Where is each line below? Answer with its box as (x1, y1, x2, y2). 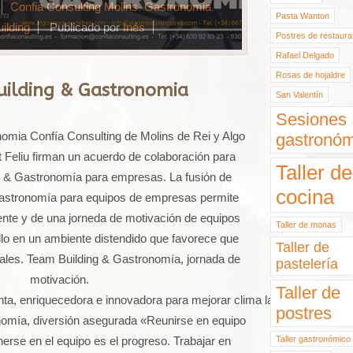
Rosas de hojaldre (276, 70, 345, 80)
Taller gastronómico (276, 334, 351, 344)
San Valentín (276, 90, 323, 99)
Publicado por (49, 20, 123, 34)
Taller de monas (276, 220, 336, 229)
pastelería (276, 256, 338, 272)
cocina (276, 185, 334, 209)
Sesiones (276, 110, 347, 129)
